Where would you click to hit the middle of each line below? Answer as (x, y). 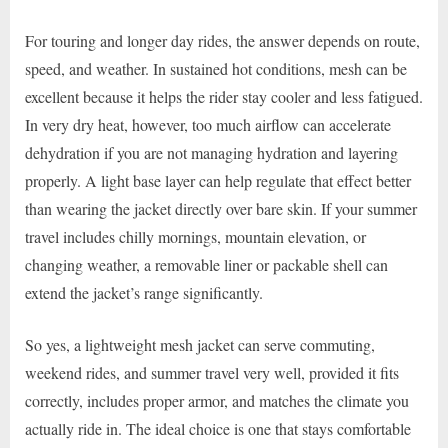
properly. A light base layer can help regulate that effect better (218, 180)
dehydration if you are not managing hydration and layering (211, 152)
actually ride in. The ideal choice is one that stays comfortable (218, 428)
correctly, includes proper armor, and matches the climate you (217, 400)
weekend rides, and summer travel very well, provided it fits (212, 372)
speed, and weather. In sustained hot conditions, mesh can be (216, 68)
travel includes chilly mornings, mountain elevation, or (195, 236)
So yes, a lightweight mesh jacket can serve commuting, (200, 344)
